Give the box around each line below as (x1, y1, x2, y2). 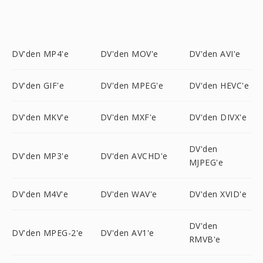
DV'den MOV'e (100, 48, 159, 59)
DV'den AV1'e (100, 227, 154, 238)
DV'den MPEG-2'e (12, 227, 83, 238)
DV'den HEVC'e (188, 80, 249, 91)
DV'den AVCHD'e (100, 150, 168, 161)
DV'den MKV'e (12, 112, 69, 123)
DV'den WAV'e (100, 188, 157, 200)
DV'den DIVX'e (188, 112, 247, 123)
